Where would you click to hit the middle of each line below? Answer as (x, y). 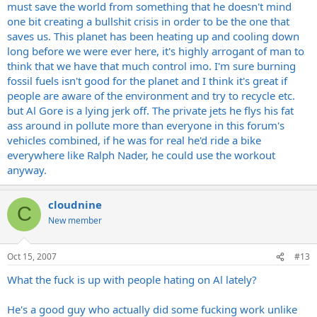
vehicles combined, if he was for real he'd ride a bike (134, 140)
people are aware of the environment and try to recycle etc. (151, 95)
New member (75, 220)
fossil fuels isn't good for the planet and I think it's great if (147, 80)
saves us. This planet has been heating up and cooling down (153, 36)
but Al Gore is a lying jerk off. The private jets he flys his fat (150, 110)
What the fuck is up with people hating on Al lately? (132, 279)
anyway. (27, 169)
